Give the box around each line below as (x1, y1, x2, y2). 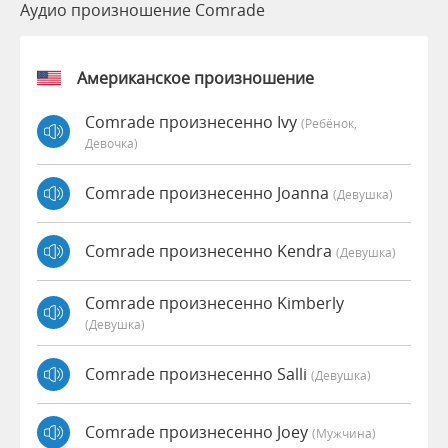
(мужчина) (312, 425, 376, 442)
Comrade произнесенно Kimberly (85, 291, 344, 314)
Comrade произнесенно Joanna (85, 182, 333, 205)
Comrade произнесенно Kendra (85, 240, 336, 263)
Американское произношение (77, 66, 314, 89)
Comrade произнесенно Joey (85, 421, 312, 444)
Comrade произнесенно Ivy (85, 110, 301, 133)
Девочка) (85, 134, 138, 151)
